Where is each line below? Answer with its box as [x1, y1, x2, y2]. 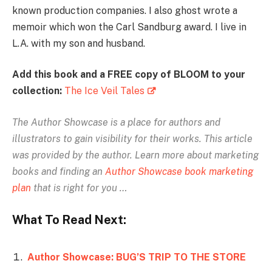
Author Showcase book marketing [105, 165, 253, 177]
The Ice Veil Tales [64, 85, 144, 97]
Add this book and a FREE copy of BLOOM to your [12, 69, 245, 81]
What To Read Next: [12, 212, 126, 227]
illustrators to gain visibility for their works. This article [12, 132, 253, 144]
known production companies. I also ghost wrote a [12, 4, 237, 16]
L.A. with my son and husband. [12, 37, 145, 49]
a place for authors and [118, 116, 220, 128]
